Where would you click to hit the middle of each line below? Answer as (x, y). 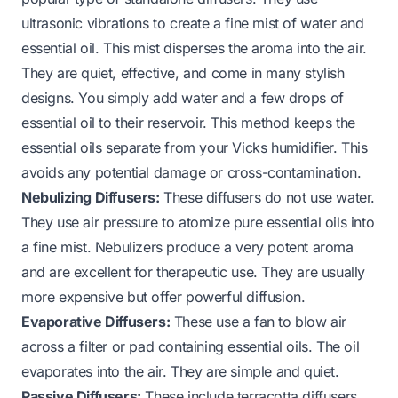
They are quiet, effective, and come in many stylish (183, 72)
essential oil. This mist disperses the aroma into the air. (194, 48)
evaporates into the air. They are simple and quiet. (180, 371)
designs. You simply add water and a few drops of (183, 97)
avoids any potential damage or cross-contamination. (191, 172)
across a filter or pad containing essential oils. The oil (191, 346)
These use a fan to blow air (259, 321)
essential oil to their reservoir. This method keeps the (189, 122)
